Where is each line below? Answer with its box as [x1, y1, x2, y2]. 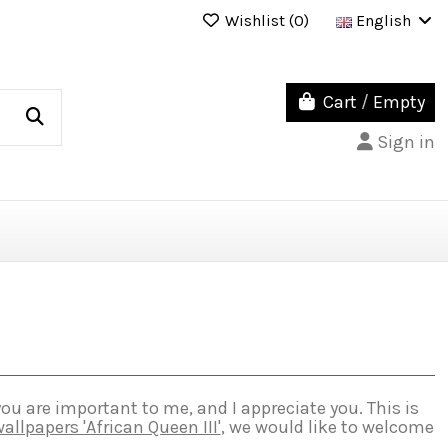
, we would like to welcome [220, 415, 434, 438]
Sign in [376, 130, 435, 153]
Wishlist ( [220, 10, 294, 30]
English [351, 10, 415, 30]
